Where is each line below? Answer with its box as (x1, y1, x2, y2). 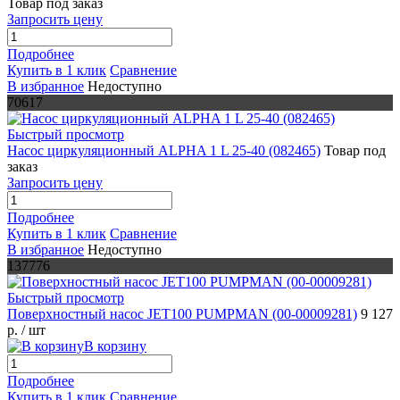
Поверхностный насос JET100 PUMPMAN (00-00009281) (7, 306, 357, 322)
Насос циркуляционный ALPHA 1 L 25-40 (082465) (7, 143, 321, 159)
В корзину (84, 338, 146, 354)
